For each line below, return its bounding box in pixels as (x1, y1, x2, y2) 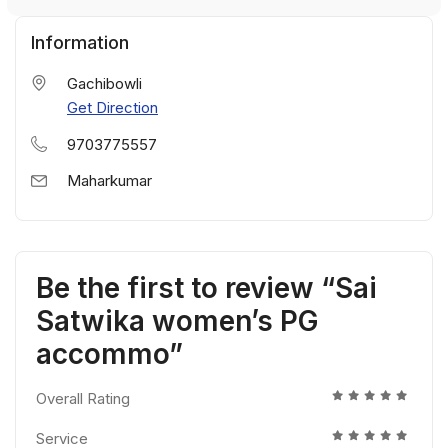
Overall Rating (36, 389, 130, 409)
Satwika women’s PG (36, 304, 318, 339)
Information (31, 32, 129, 54)
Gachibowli (67, 74, 142, 94)
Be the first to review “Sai (36, 271, 377, 306)
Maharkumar (67, 171, 152, 191)
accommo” (36, 337, 183, 372)
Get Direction (67, 98, 158, 118)
